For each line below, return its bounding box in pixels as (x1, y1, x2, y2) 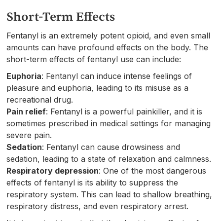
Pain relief (6, 106, 46, 116)
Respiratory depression (6, 165, 99, 176)
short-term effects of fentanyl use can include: (6, 54, 182, 64)
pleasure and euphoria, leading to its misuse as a (6, 82, 189, 93)
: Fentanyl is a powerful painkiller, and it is (46, 106, 203, 116)
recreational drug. (6, 94, 74, 105)
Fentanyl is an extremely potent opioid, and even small (6, 30, 211, 40)
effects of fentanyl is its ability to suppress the (6, 177, 179, 187)
